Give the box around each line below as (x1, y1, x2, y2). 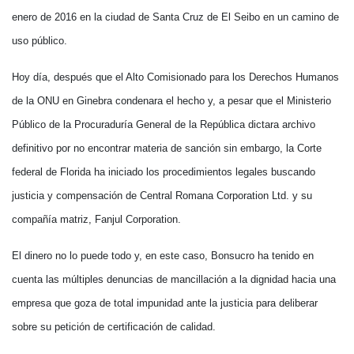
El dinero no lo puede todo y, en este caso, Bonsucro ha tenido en (12, 250, 314, 262)
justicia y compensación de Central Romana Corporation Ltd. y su (12, 190, 312, 201)
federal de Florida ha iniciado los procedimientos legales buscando (12, 166, 315, 178)
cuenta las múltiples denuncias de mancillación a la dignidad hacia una (12, 273, 336, 285)
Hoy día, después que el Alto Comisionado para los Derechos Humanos (12, 71, 339, 83)
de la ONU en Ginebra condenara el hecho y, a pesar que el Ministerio (12, 95, 331, 107)
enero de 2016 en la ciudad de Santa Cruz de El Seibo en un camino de (12, 11, 339, 23)
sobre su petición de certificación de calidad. (12, 321, 216, 333)
